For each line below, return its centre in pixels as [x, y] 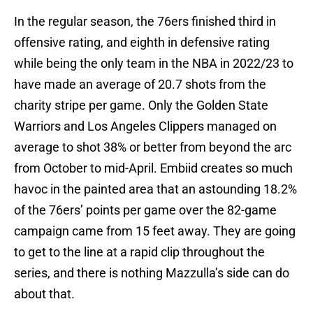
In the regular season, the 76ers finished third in [145, 22]
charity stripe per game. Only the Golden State [141, 105]
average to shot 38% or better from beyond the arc [153, 147]
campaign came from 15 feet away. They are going [155, 231]
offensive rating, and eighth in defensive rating [142, 43]
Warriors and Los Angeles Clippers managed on [145, 126]
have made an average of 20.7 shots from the [140, 85]
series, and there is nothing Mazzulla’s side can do [152, 273]
